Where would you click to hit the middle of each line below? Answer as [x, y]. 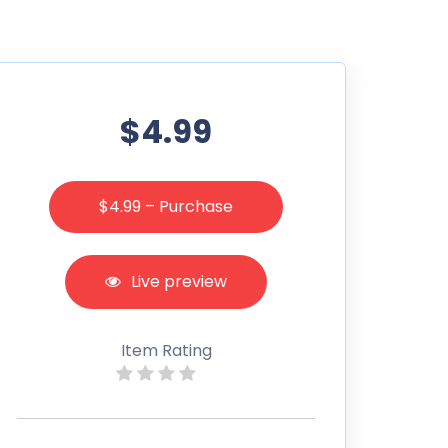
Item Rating [166, 350]
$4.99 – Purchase [166, 206]
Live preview [179, 281]
